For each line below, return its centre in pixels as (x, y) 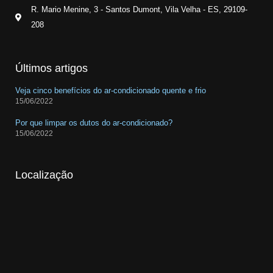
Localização (44, 175)
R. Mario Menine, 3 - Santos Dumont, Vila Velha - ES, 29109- (140, 10)
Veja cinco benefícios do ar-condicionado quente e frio (111, 91)
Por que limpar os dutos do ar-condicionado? (94, 123)
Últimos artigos (51, 69)
